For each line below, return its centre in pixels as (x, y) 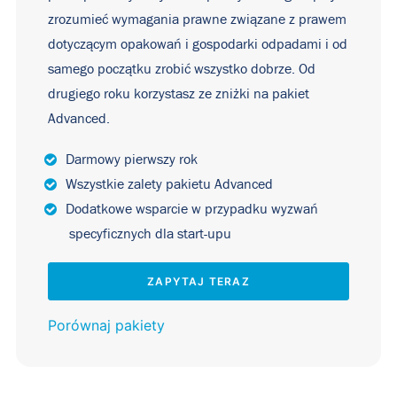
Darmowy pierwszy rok (132, 160)
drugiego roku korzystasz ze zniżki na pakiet (179, 94)
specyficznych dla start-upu (150, 234)
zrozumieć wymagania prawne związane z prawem (197, 19)
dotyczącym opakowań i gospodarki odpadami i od (198, 44)
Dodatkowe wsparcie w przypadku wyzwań (192, 209)
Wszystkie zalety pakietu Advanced (169, 184)
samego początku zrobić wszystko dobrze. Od (182, 69)
